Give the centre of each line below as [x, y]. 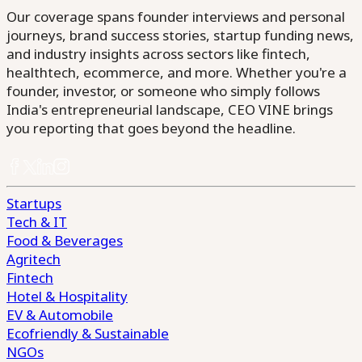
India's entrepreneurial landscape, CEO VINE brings [170, 109]
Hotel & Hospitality [67, 296]
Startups [34, 203]
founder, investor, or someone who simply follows [163, 91]
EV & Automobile [60, 315]
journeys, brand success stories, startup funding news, [180, 35]
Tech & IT [37, 222]
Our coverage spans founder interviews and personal [176, 17]
